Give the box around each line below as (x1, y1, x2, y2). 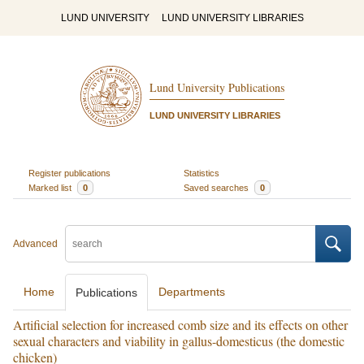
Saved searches (184, 182, 251, 193)
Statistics (184, 167, 219, 178)
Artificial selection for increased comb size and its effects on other (13, 316, 348, 333)
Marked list (28, 182, 74, 193)
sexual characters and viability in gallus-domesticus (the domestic (13, 332, 344, 349)
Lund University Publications (149, 80, 284, 96)
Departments (158, 285, 225, 298)
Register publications (28, 167, 110, 178)
